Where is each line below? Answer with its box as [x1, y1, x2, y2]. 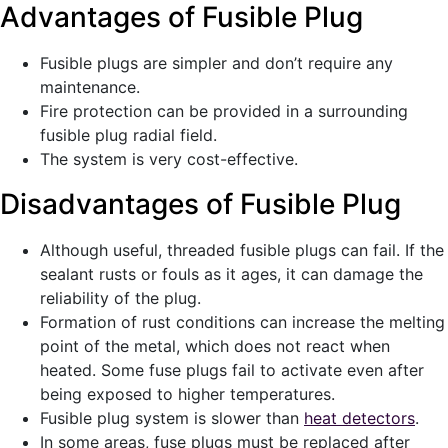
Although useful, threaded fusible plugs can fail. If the [40, 240, 444, 261]
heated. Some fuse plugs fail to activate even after [40, 360, 424, 381]
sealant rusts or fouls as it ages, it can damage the [40, 264, 423, 285]
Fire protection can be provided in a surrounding [40, 101, 408, 122]
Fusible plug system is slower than [40, 408, 304, 429]
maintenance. [40, 77, 140, 98]
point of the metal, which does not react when [40, 336, 390, 357]
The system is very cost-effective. [40, 149, 298, 170]
